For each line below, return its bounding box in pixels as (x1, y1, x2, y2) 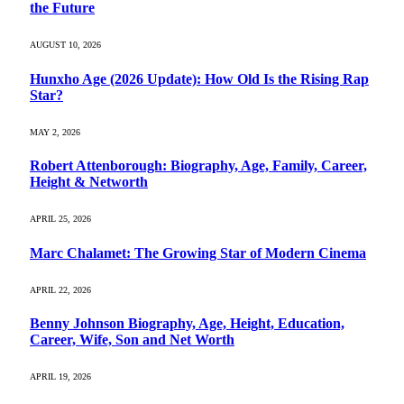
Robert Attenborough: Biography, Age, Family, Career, (30, 158, 367, 174)
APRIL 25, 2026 (30, 214, 91, 225)
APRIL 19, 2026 (30, 372, 91, 382)
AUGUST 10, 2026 (30, 40, 101, 50)
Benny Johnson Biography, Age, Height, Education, (30, 316, 344, 332)
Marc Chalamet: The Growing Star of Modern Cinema (30, 244, 366, 261)
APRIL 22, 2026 (30, 284, 91, 295)
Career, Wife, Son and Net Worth (30, 332, 234, 348)
